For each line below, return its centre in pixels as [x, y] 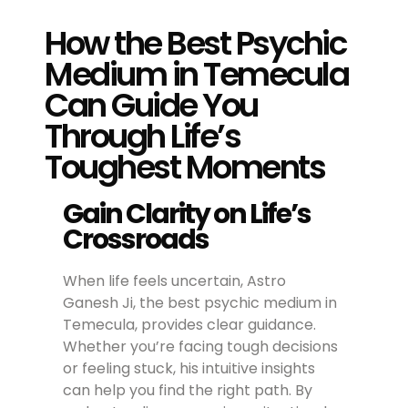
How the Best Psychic [195, 44]
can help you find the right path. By [188, 391]
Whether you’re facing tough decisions [201, 347]
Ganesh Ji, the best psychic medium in [200, 303]
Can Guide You [151, 106]
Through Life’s [143, 137]
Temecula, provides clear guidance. [190, 325]
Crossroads [136, 240]
